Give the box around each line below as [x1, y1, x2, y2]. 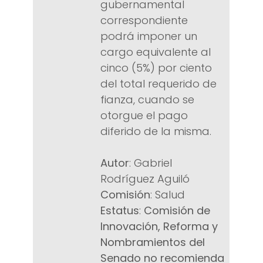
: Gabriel [129, 156, 172, 171]
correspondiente [100, 13, 188, 28]
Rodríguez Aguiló [100, 171, 190, 187]
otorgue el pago [100, 108, 188, 123]
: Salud [150, 187, 185, 203]
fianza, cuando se [100, 92, 194, 107]
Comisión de [144, 203, 210, 218]
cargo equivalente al [100, 45, 211, 60]
